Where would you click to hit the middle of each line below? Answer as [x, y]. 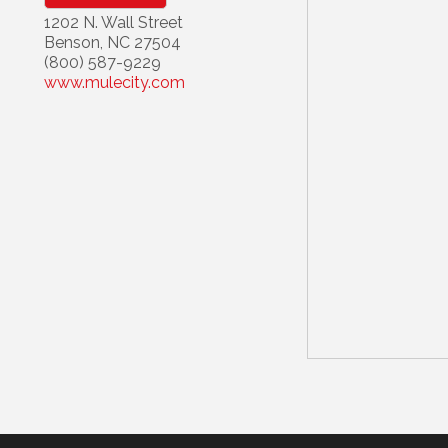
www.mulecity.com [114, 82]
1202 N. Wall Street [113, 22]
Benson [72, 42]
